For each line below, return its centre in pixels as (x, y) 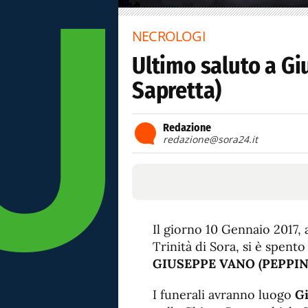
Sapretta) (177, 90)
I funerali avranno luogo (224, 295)
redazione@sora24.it (210, 139)
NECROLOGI (169, 36)
